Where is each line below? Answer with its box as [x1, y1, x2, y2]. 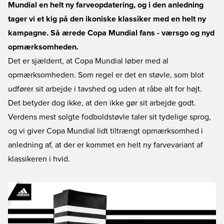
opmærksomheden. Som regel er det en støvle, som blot [8, 71, 204, 79]
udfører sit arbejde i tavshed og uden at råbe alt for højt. [8, 85, 202, 93]
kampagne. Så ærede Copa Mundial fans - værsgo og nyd [8, 29, 214, 37]
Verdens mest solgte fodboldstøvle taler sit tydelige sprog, [8, 113, 211, 121]
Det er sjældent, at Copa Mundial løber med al [8, 57, 168, 65]
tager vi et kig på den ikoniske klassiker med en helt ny [8, 15, 206, 23]
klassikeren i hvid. [8, 155, 70, 163]
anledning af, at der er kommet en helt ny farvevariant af [8, 141, 203, 149]
